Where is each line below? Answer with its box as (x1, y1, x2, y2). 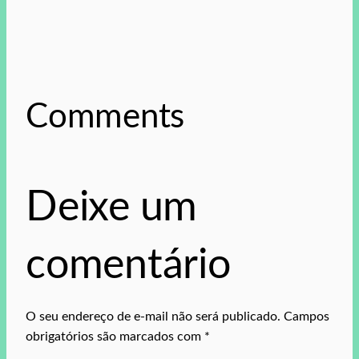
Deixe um (26, 187, 198, 229)
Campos (284, 310, 329, 324)
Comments (26, 100, 185, 135)
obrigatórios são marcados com (26, 330, 204, 344)
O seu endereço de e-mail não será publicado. (26, 310, 280, 324)
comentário (26, 244, 231, 287)
